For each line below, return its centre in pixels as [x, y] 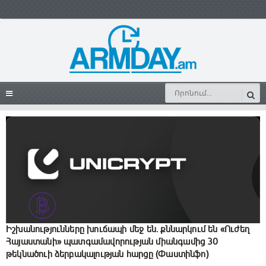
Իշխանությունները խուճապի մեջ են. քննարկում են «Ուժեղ [128, 229]
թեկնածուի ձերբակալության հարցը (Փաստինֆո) [107, 254]
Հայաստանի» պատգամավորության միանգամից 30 [112, 242]
